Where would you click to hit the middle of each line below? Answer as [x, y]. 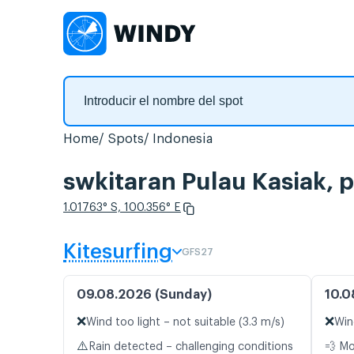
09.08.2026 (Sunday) [144, 295]
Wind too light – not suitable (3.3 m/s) [185, 323]
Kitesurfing [118, 252]
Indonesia [183, 139]
